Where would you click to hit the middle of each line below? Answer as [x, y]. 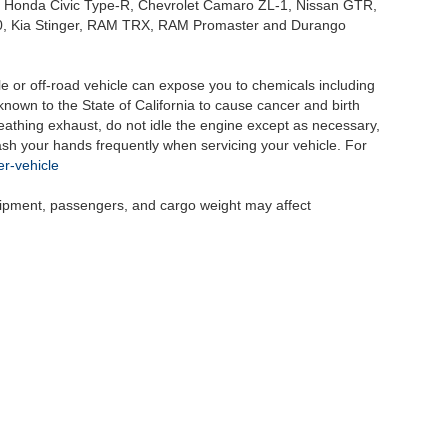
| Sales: [385, 423]
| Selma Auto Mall [89, 423]
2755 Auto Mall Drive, [203, 423]
